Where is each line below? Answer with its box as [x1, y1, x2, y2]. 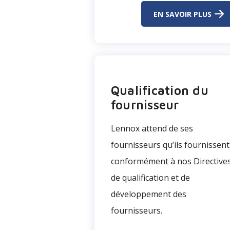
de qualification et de [111, 172, 190, 183]
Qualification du [111, 83, 208, 98]
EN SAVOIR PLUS [154, 9, 212, 19]
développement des [111, 188, 186, 200]
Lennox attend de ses [111, 123, 193, 134]
